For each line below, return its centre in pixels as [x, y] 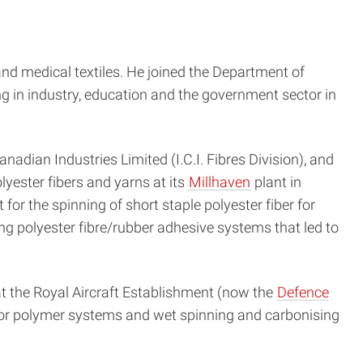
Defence [303, 293]
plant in [276, 183]
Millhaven [220, 183]
